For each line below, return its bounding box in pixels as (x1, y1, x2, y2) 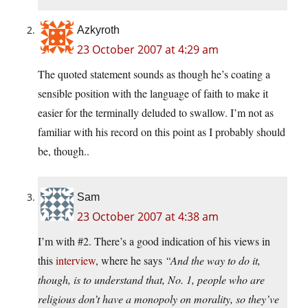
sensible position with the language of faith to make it (38, 86, 268, 101)
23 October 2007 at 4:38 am (77, 209, 219, 225)
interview (56, 253, 96, 268)
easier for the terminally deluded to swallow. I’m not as (38, 105, 274, 120)
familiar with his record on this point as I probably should (38, 124, 285, 140)
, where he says (96, 253, 165, 268)
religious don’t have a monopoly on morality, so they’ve (38, 291, 279, 307)
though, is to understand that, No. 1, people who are (38, 272, 265, 287)
